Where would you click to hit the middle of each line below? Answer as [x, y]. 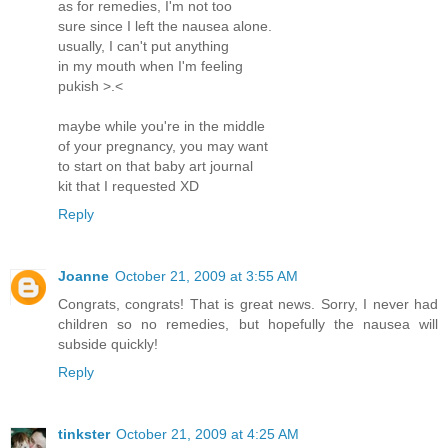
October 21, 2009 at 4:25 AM [207, 434]
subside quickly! [108, 344]
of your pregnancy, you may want [163, 146]
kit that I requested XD [128, 186]
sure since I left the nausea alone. [165, 26]
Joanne [83, 276]
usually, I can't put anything [143, 46]
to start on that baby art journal [155, 166]
